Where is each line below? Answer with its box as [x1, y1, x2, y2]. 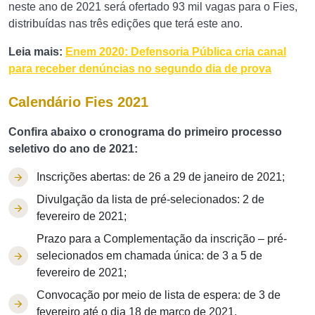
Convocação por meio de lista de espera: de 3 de [37, 289, 281, 301]
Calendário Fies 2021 [8, 94, 148, 110]
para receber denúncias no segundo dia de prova [8, 63, 271, 75]
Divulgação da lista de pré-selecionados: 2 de [37, 193, 264, 205]
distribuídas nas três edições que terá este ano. [8, 18, 243, 30]
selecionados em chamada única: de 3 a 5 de [37, 250, 262, 262]
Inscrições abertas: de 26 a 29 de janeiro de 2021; [37, 171, 285, 183]
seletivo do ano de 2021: [8, 143, 138, 155]
